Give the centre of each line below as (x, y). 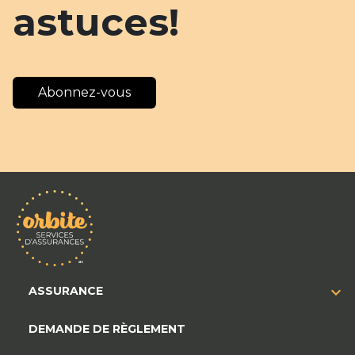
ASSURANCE (66, 291)
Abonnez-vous (84, 93)
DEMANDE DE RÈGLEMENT (107, 329)
